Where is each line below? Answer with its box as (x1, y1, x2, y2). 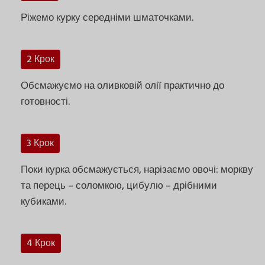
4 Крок (27, 235, 55, 251)
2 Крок (27, 51, 54, 67)
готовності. (21, 93, 70, 110)
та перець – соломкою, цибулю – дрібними (21, 177, 217, 194)
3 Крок (27, 135, 54, 151)
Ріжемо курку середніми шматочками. (21, 9, 193, 26)
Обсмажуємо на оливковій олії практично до (21, 77, 224, 94)
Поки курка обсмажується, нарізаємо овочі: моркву (21, 161, 253, 178)
